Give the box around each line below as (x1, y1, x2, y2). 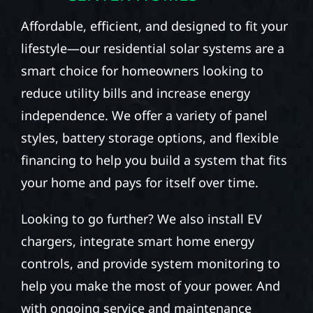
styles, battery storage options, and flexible (20, 129, 279, 146)
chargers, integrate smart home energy (20, 232, 254, 249)
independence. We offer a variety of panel (20, 106, 268, 124)
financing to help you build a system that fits (20, 151, 287, 168)
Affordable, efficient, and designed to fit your (20, 17, 288, 34)
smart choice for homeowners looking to (20, 61, 263, 79)
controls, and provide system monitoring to (20, 254, 280, 272)
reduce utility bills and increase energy (20, 84, 250, 101)
